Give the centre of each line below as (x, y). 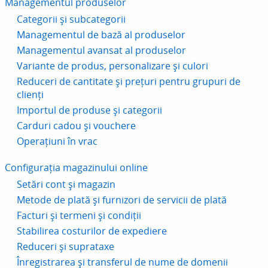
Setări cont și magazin (66, 184)
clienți (30, 95)
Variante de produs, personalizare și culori (112, 66)
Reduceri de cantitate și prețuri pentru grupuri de (129, 81)
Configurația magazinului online (76, 167)
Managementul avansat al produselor (101, 50)
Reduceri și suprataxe (66, 246)
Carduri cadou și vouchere (76, 126)
